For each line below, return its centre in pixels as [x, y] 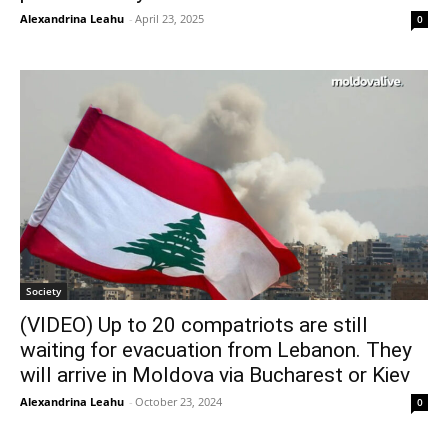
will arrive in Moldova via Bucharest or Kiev [215, 374]
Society [43, 290]
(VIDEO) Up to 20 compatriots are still [194, 324]
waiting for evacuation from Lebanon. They [216, 349]
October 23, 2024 [178, 401]
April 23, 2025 [169, 18]
